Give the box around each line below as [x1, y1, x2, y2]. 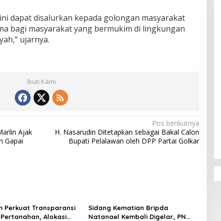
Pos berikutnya [151, 118, 199, 128]
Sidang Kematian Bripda [88, 204, 168, 212]
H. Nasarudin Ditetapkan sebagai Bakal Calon [54, 127, 199, 137]
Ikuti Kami [27, 77, 56, 86]
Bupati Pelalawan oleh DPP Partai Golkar [68, 136, 199, 146]
